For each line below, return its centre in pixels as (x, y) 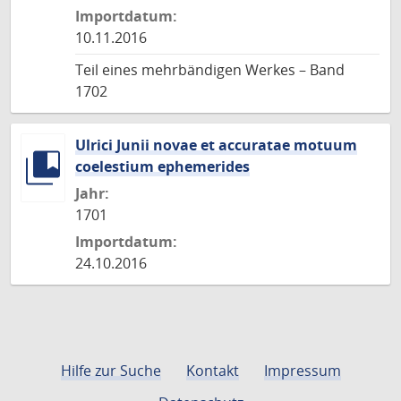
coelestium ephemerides (162, 166)
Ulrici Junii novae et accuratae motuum (216, 145)
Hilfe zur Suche (111, 371)
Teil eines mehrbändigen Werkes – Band (210, 70)
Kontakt (212, 371)
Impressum (302, 371)
